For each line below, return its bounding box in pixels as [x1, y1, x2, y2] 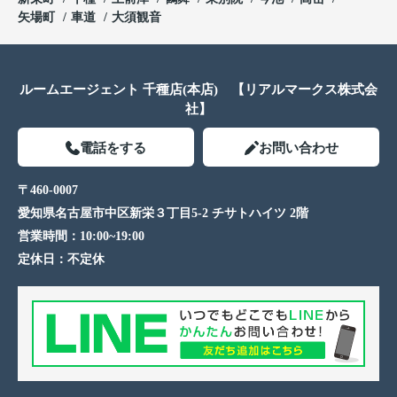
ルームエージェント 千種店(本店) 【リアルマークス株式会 [19, 82, 378, 97]
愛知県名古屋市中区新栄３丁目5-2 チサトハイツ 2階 [18, 206, 308, 220]
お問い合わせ [258, 140, 339, 155]
